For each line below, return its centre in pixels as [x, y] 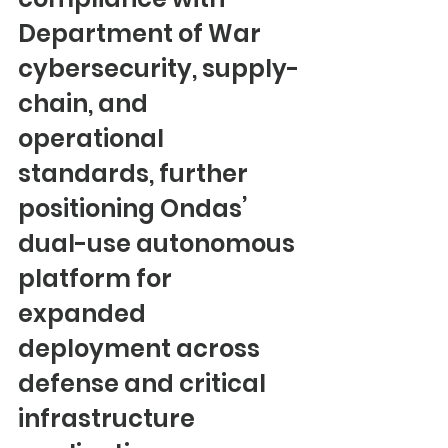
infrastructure [109, 418]
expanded [84, 313]
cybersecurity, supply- [158, 68]
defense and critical [144, 383]
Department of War [142, 33]
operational [93, 138]
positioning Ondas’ [135, 208]
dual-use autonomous [159, 243]
